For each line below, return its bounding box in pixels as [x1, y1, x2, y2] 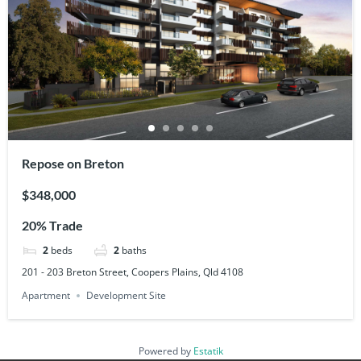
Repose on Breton [22, 156, 125, 172]
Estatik [193, 343, 223, 358]
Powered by [138, 343, 193, 358]
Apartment [22, 288, 71, 302]
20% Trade [22, 218, 84, 234]
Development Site [86, 288, 167, 302]
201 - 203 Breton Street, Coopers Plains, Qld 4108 [22, 264, 244, 279]
